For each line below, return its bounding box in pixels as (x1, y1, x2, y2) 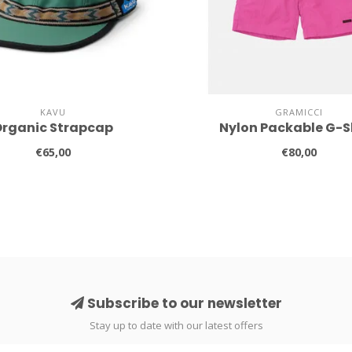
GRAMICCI (275, 106, 324, 119)
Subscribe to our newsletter (83, 294, 282, 313)
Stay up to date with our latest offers (89, 318, 263, 333)
